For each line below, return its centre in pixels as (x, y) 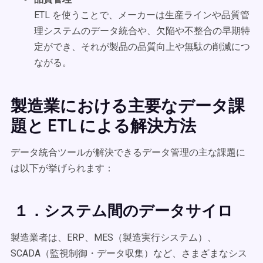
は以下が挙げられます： (62, 168)
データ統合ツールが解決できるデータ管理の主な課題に (128, 152)
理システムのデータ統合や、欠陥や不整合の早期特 (142, 31)
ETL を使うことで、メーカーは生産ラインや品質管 (142, 15)
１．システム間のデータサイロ (122, 210)
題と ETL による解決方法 (103, 125)
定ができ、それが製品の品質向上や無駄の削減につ (142, 47)
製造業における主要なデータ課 (128, 105)
